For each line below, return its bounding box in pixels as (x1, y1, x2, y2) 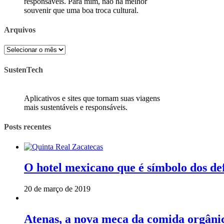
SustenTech (4, 65, 43, 74)
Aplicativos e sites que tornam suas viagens (24, 93, 160, 102)
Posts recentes (4, 122, 51, 131)
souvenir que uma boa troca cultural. (24, 5, 138, 14)
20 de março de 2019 (24, 184, 90, 193)
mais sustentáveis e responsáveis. (24, 102, 127, 111)
